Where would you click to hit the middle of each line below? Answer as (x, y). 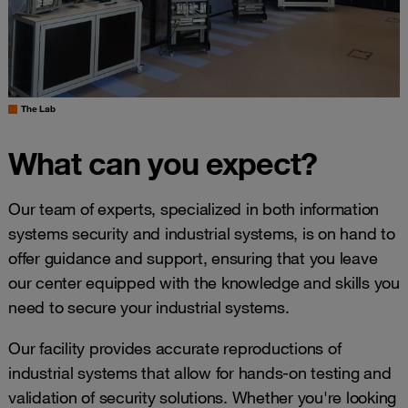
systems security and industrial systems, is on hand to (202, 233)
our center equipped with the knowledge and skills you (204, 282)
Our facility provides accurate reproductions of (175, 347)
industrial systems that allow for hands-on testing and (200, 372)
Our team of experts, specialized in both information (194, 208)
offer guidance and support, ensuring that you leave (193, 257)
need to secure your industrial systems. (149, 306)
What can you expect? (163, 163)
